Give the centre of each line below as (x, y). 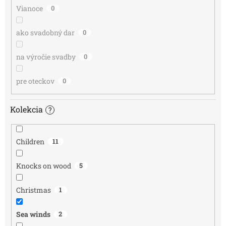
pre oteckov (35, 81)
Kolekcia (26, 109)
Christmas (33, 190)
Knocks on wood (43, 165)
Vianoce (29, 9)
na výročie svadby (46, 57)
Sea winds (33, 214)
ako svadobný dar (45, 33)
